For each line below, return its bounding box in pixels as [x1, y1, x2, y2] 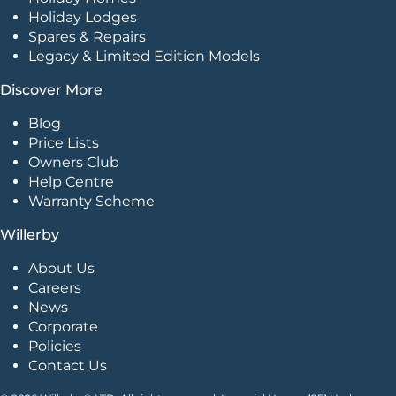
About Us [28, 259, 95, 277]
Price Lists [28, 133, 99, 151]
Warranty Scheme [28, 192, 155, 209]
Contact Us [28, 356, 107, 374]
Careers [28, 278, 81, 296]
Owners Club [28, 153, 119, 171]
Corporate [28, 317, 98, 335]
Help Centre [28, 172, 114, 190]
